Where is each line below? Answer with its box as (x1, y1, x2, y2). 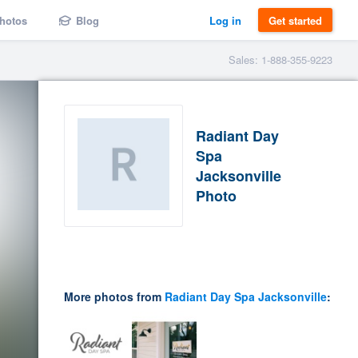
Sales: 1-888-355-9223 (229, 52, 332, 67)
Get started (268, 12, 322, 28)
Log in (209, 12, 241, 28)
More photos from (64, 288, 165, 305)
